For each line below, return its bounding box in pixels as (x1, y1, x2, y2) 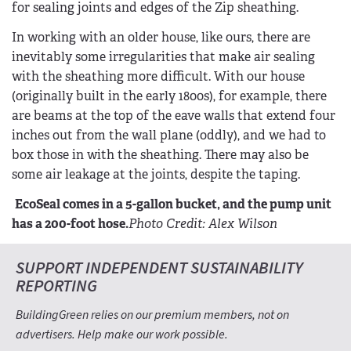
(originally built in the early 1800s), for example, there (12, 87, 327, 104)
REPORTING (16, 274, 97, 299)
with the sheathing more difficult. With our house (12, 67, 305, 85)
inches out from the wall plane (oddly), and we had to (12, 126, 326, 143)
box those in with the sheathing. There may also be (12, 146, 309, 163)
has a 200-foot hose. (12, 215, 128, 232)
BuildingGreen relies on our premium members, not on (16, 306, 289, 324)
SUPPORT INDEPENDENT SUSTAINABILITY (16, 256, 303, 281)
